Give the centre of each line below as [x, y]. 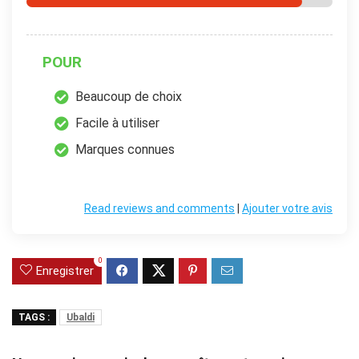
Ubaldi [81, 317]
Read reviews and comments [159, 208]
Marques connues [125, 149]
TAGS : [34, 317]
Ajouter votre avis [287, 208]
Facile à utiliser [117, 123]
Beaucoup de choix [129, 96]
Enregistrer [65, 270]
